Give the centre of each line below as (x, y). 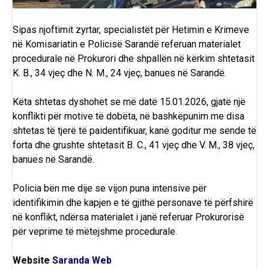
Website (31, 261)
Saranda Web (82, 261)
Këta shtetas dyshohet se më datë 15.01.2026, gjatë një (129, 102)
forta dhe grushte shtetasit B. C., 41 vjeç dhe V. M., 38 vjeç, (134, 145)
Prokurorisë (220, 217)
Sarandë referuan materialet (182, 44)
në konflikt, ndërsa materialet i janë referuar (104, 217)
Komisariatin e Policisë (74, 44)
